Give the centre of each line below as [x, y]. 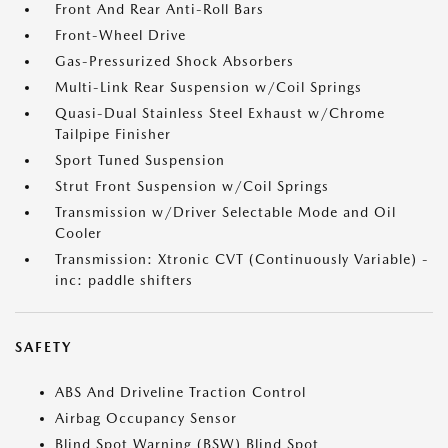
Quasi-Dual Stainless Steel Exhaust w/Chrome [220, 113]
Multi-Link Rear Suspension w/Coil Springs [208, 87]
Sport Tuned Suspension [140, 160]
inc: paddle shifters [124, 280]
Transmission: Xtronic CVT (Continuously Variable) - [242, 259]
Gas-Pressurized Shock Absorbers [174, 61]
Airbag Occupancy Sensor [146, 418]
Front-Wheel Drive [120, 35]
